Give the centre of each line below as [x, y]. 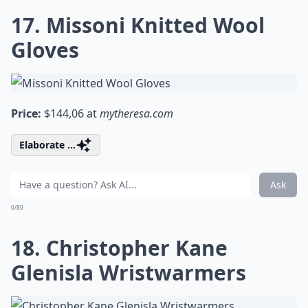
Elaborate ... [47, 145]
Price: [26, 113]
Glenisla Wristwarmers [129, 273]
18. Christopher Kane [119, 248]
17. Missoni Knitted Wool [138, 25]
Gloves [45, 50]
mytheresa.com [136, 113]
